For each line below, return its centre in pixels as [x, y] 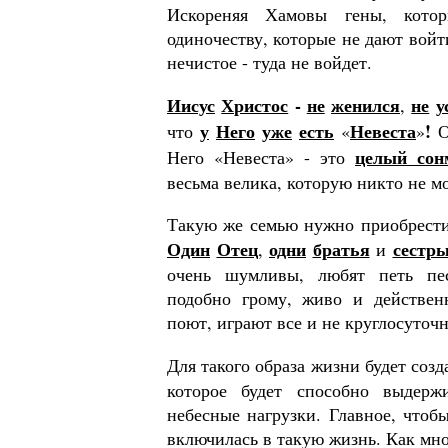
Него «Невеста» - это [261, 157]
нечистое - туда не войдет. [269, 62]
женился [365, 105]
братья [341, 249]
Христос [255, 105]
